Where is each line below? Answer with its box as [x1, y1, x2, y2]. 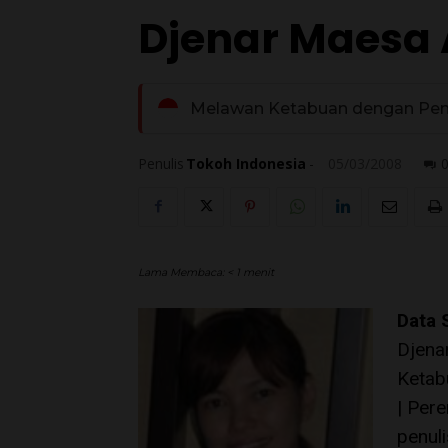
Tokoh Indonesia [186, 154, 306, 174]
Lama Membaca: [138, 265, 227, 279]
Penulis [138, 154, 184, 174]
